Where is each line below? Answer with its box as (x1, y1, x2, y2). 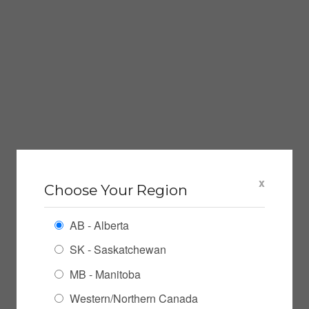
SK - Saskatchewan (67, 241, 166, 258)
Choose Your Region (44, 181, 188, 199)
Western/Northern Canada (67, 290, 198, 307)
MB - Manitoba (67, 266, 141, 282)
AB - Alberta (67, 217, 129, 234)
